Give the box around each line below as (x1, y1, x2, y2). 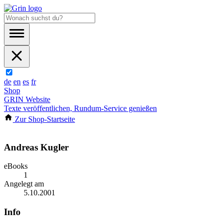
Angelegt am (4, 180, 44, 188)
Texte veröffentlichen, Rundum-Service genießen (4, 104, 157, 112)
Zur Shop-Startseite (13, 115, 75, 123)
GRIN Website (4, 95, 50, 104)
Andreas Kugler (4, 142, 69, 152)
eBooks (4, 162, 28, 171)
